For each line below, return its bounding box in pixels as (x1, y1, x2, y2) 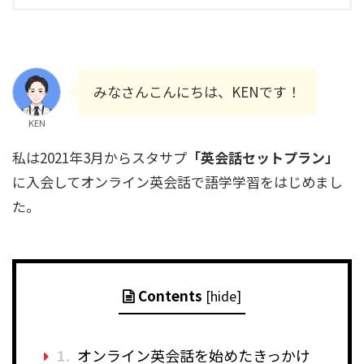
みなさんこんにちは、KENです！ (93, 80, 301, 102)
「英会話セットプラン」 (187, 146, 339, 167)
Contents (138, 284, 202, 305)
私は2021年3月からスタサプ (12, 146, 187, 167)
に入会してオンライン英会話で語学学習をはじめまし (12, 171, 343, 192)
